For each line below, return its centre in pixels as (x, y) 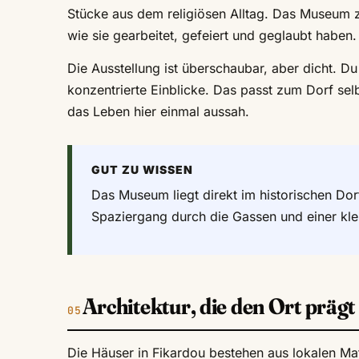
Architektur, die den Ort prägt (219, 307)
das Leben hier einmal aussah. (158, 112)
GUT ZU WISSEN (142, 170)
